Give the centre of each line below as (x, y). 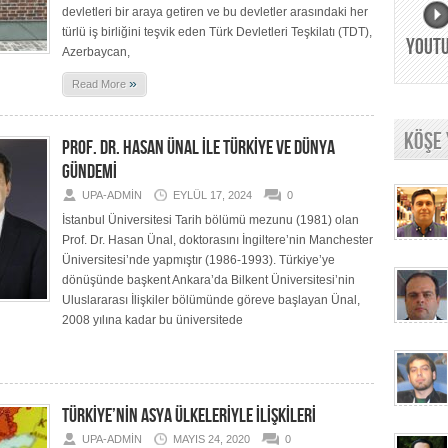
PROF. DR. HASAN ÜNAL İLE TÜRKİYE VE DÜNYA (198, 148)
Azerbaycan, (96, 52)
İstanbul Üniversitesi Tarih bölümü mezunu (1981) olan (210, 220)
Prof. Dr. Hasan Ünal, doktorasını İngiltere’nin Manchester (217, 240)
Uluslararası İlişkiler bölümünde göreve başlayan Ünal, (211, 300)
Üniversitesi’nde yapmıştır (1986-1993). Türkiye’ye (198, 260)
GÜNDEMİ (89, 172)
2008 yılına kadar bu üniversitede (152, 320)
